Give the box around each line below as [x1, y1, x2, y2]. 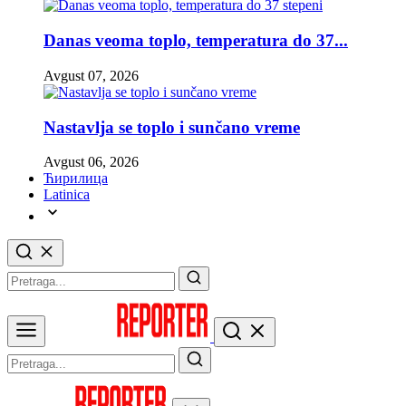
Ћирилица [43, 170, 108, 187]
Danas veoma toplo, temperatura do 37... [43, 31, 348, 51]
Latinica [43, 187, 90, 203]
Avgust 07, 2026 [43, 67, 139, 83]
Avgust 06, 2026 [43, 154, 139, 170]
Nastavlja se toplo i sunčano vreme [43, 117, 300, 137]
